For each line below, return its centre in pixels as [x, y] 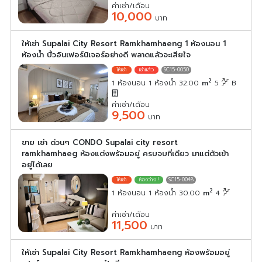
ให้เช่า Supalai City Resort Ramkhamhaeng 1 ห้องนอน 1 [124, 43]
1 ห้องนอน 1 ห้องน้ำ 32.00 [157, 83]
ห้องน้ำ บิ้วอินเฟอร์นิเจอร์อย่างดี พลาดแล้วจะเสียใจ [106, 54]
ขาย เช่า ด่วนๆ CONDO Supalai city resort [100, 142]
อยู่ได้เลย [37, 164]
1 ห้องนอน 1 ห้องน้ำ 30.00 [158, 193]
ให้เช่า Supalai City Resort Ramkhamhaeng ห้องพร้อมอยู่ [126, 252]
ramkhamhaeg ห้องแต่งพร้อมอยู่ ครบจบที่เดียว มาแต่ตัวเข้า [125, 153]
